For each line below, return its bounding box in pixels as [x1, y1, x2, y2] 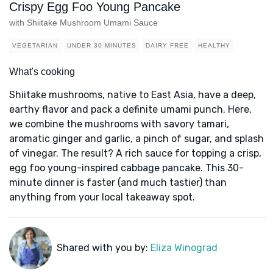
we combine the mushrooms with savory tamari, [9, 118, 229, 130]
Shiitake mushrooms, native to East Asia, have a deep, [9, 89, 256, 101]
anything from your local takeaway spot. [9, 191, 195, 204]
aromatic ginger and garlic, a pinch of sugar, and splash [9, 133, 264, 145]
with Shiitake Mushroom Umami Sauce [9, 18, 158, 28]
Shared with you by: [56, 242, 151, 254]
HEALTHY [198, 42, 230, 49]
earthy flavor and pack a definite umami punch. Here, [9, 104, 252, 116]
